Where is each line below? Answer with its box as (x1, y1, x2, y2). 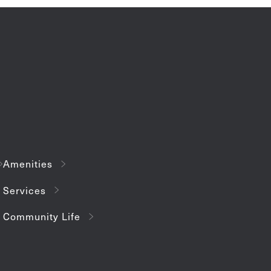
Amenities (3, 157, 53, 171)
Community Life (3, 210, 80, 223)
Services (3, 183, 46, 197)
